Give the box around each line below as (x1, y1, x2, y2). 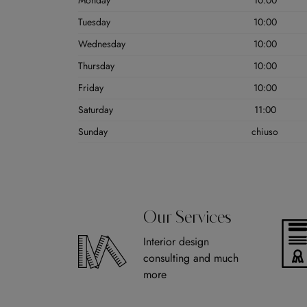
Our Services (143, 210, 231, 228)
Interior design (143, 234, 209, 250)
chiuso (251, 125, 278, 139)
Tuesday (78, 15, 110, 29)
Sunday (78, 125, 108, 139)
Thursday (78, 59, 114, 73)
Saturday (78, 103, 113, 117)
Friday (78, 81, 103, 95)
